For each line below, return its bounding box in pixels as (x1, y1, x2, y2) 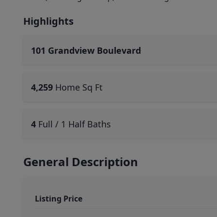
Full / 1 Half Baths (38, 118, 111, 130)
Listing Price (35, 193, 82, 204)
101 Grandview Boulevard (31, 45, 141, 56)
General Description (23, 154, 138, 170)
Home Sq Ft (55, 81, 103, 93)
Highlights (23, 15, 74, 28)
